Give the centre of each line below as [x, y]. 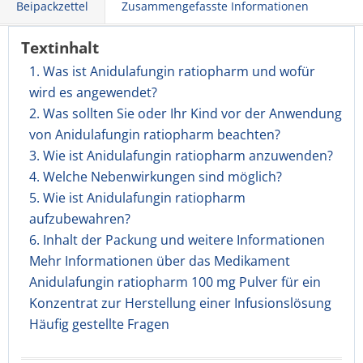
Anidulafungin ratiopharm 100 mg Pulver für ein [175, 282]
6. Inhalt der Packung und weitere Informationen [177, 240]
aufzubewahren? [80, 219]
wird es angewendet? [93, 92]
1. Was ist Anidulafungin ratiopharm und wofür [172, 71]
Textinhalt [60, 47]
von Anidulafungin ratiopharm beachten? [155, 135]
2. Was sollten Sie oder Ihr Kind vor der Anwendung [186, 113]
